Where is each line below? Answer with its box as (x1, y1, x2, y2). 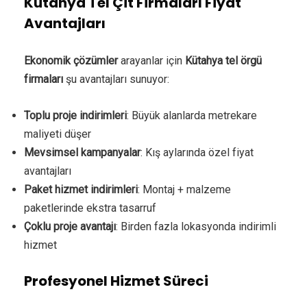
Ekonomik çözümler (24, 53, 118, 67)
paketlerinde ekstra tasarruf (24, 201, 156, 214)
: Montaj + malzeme (138, 182, 231, 196)
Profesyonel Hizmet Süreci (24, 271, 208, 291)
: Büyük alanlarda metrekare (127, 108, 257, 122)
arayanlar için (118, 53, 185, 67)
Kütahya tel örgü (185, 53, 262, 67)
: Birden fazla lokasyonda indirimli (116, 219, 276, 233)
